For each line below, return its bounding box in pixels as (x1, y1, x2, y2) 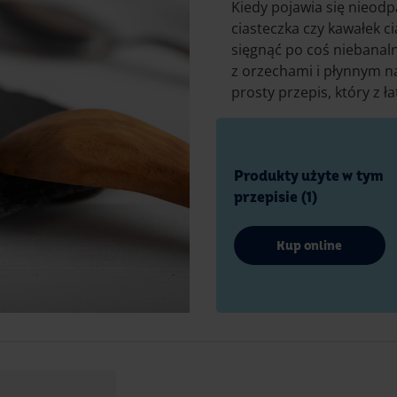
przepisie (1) (233, 189, 317, 207)
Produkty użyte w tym (233, 167, 383, 186)
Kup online (276, 237, 343, 253)
